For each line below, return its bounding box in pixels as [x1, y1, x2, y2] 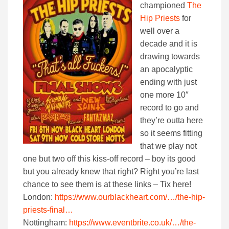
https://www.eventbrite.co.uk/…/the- [69, 218, 196, 227]
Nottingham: [23, 218, 69, 227]
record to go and [140, 103, 199, 112]
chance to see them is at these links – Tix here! [23, 180, 191, 189]
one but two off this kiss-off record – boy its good [23, 154, 196, 164]
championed [140, 1, 187, 10]
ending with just [140, 78, 197, 87]
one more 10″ [140, 90, 189, 100]
